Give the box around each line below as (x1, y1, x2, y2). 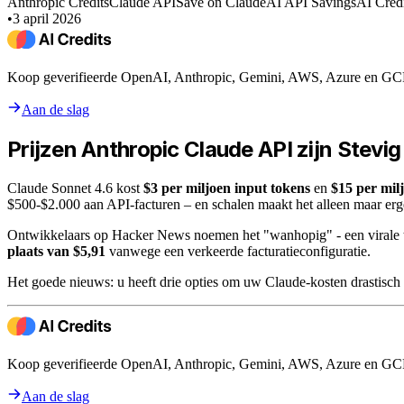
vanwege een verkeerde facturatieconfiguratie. (106, 243, 371, 259)
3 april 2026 (13, 10, 81, 26)
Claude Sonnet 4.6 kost (7, 179, 143, 196)
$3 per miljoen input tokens (143, 179, 310, 196)
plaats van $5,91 (7, 243, 106, 259)
